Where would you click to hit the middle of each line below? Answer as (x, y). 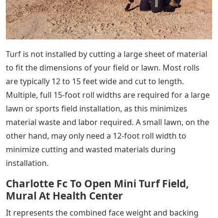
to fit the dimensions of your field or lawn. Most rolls (103, 68)
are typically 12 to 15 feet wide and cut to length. (95, 82)
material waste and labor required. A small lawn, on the (108, 122)
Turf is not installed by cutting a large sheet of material (107, 54)
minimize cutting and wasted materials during (91, 150)
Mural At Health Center (64, 196)
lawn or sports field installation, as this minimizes (97, 109)
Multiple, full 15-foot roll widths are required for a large (108, 95)
